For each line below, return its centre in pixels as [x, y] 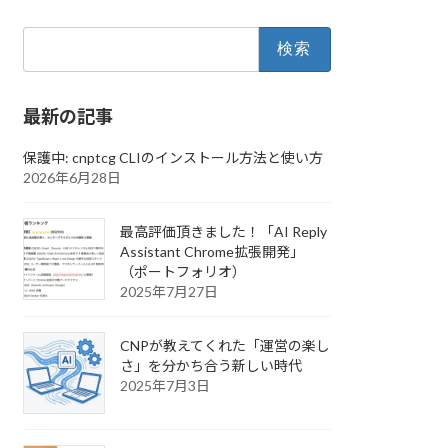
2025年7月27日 [169, 292]
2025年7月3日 [165, 386]
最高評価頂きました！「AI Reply [224, 232]
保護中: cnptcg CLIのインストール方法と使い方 [173, 158]
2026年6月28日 [72, 178]
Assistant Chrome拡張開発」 [212, 252]
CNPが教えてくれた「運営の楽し [225, 346]
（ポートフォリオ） [183, 272]
